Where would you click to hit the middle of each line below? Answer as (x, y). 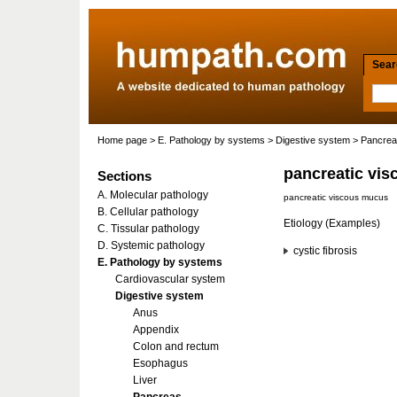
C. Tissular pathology (148, 229)
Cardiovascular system (170, 279)
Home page (122, 140)
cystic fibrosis (324, 251)
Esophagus (160, 363)
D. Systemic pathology (151, 245)
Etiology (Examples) (332, 223)
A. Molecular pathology (153, 195)
